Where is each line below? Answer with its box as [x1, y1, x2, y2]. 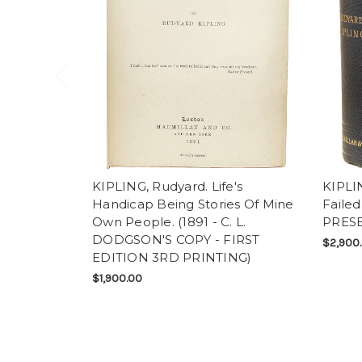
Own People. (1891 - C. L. [92, 213, 246, 229]
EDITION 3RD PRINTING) [92, 249, 252, 265]
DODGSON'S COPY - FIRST [92, 231, 260, 247]
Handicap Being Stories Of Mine [92, 196, 294, 212]
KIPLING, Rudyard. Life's [92, 178, 242, 194]
